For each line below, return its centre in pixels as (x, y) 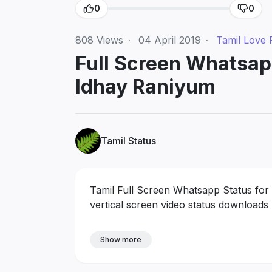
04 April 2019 (170, 40)
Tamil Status (128, 141)
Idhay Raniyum (145, 86)
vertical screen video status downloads (179, 204)
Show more (121, 239)
